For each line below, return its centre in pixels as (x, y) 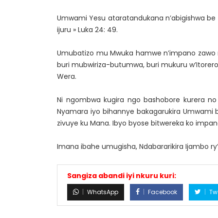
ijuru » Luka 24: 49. (87, 30)
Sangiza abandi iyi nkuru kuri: (122, 176)
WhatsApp (103, 192)
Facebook (163, 192)
